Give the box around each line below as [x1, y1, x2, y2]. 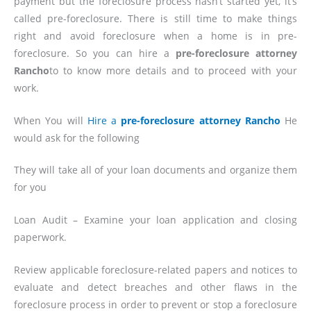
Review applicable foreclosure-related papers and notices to [14, 263, 297, 277]
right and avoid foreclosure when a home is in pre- [14, 28, 297, 42]
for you [14, 180, 47, 194]
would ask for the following [14, 131, 140, 144]
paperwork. [14, 230, 67, 244]
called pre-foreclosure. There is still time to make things [14, 11, 297, 25]
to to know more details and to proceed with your [49, 63, 297, 77]
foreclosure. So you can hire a [14, 46, 176, 60]
